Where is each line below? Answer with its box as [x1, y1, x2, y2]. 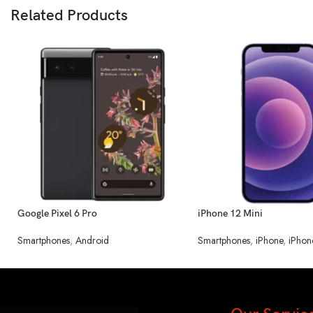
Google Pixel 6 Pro [17, 207, 97, 219]
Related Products [10, 6, 128, 25]
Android [75, 233, 109, 247]
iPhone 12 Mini [198, 207, 263, 219]
